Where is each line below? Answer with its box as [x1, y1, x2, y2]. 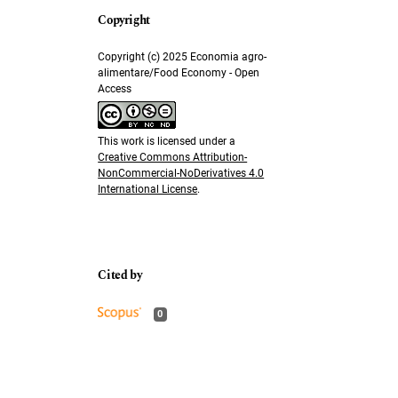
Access [98, 83, 132, 96]
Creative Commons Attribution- [98, 150, 248, 163]
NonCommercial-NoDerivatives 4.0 [98, 166, 265, 179]
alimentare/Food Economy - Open [98, 67, 260, 80]
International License [98, 182, 198, 195]
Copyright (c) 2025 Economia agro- [98, 51, 267, 64]
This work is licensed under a [98, 134, 236, 147]
